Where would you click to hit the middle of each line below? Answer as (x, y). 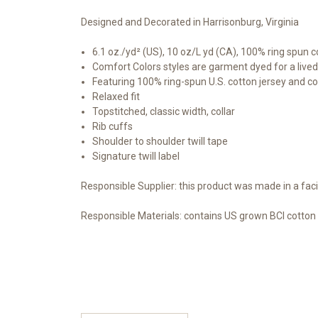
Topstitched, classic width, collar (164, 111)
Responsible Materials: (131, 215)
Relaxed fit (116, 96)
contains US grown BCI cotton (249, 215)
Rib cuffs (113, 126)
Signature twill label (136, 156)
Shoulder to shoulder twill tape (160, 141)
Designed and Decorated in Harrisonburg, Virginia (190, 22)
